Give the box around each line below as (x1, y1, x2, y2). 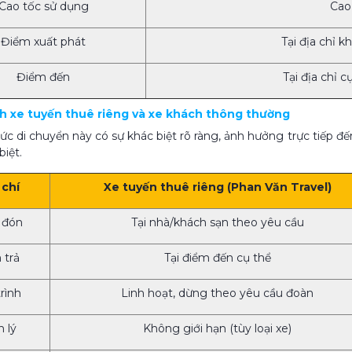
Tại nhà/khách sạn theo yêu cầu (130, 215, 304, 230)
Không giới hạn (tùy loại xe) (143, 321, 291, 336)
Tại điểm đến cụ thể (163, 251, 271, 266)
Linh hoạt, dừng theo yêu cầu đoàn (121, 286, 313, 301)
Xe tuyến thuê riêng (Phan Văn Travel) (103, 180, 332, 195)
